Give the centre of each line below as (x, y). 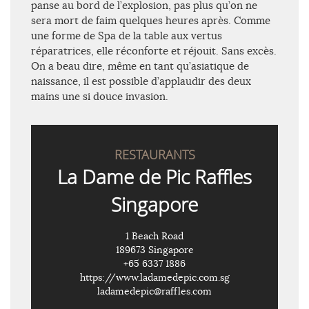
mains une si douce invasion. (100, 97)
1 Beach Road (154, 236)
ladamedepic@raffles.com (154, 291)
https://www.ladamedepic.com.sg (154, 278)
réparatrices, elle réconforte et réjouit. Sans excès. (154, 51)
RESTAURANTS (154, 155)
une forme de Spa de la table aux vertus (127, 36)
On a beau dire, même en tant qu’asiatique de (140, 66)
